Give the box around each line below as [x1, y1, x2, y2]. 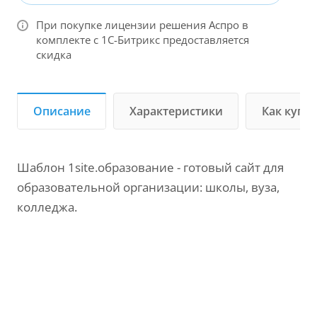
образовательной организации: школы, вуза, [17, 179, 279, 195]
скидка [36, 47, 71, 62]
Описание [33, 103, 91, 119]
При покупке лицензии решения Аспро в [36, 18, 248, 32]
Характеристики [129, 103, 223, 119]
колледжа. [17, 199, 77, 215]
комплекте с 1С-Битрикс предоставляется [36, 33, 249, 47]
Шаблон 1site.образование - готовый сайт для [17, 159, 284, 175]
